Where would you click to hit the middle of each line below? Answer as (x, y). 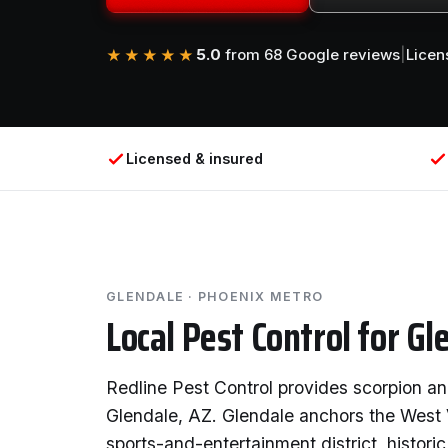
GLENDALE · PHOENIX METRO (214, 296)
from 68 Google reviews (310, 54)
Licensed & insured (194, 158)
